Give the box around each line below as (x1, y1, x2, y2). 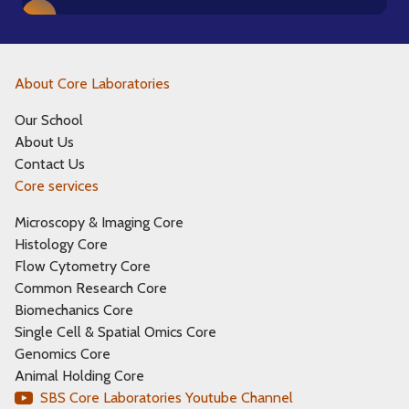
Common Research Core (15, 279, 167, 297)
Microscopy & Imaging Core (15, 214, 184, 231)
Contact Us (15, 155, 85, 173)
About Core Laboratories (15, 75, 170, 92)
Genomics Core (15, 345, 110, 362)
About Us (15, 133, 74, 151)
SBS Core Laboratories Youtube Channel (40, 389, 293, 406)
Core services (15, 177, 99, 194)
